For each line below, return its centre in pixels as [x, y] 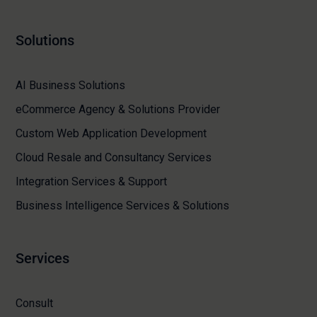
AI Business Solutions [71, 85]
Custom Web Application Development [111, 133]
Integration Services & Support [92, 181]
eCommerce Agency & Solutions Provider [118, 109]
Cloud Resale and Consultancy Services [114, 157]
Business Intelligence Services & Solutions [123, 205]
